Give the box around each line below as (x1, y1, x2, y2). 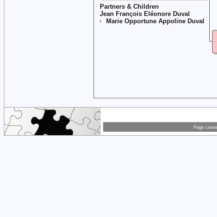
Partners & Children (100, 2, 159, 10)
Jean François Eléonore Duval (100, 10, 190, 17)
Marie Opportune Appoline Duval (106, 17, 204, 25)
